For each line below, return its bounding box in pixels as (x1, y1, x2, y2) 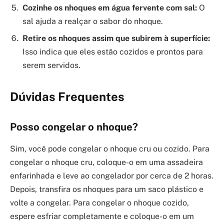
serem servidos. (22, 60, 80, 70)
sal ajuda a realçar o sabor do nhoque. (22, 16, 163, 26)
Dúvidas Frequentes (10, 89, 124, 104)
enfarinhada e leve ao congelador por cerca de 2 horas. (10, 171, 213, 181)
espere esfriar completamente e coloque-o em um (10, 211, 194, 221)
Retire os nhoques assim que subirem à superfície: (22, 33, 210, 43)
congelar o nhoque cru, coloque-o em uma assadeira (10, 157, 203, 167)
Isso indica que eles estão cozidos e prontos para (22, 47, 203, 57)
